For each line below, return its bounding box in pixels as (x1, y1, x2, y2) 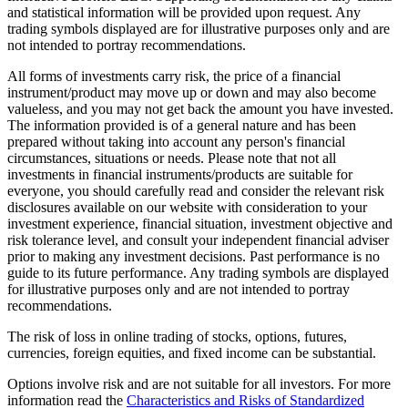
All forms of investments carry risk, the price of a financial (7, 68, 341, 85)
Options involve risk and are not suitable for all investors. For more (7, 376, 391, 393)
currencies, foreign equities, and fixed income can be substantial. (7, 345, 376, 362)
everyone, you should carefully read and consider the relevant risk (7, 183, 384, 199)
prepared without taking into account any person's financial (7, 134, 345, 150)
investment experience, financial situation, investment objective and (7, 216, 393, 232)
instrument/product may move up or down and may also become (7, 85, 376, 101)
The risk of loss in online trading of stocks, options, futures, (7, 329, 347, 345)
